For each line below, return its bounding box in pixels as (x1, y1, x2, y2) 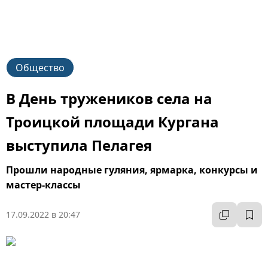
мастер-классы (6, 178, 81, 191)
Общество (16, 61, 65, 74)
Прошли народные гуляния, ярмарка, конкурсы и (6, 163, 258, 176)
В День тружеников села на (6, 89, 212, 108)
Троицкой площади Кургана (6, 112, 219, 132)
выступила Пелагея (6, 135, 152, 155)
